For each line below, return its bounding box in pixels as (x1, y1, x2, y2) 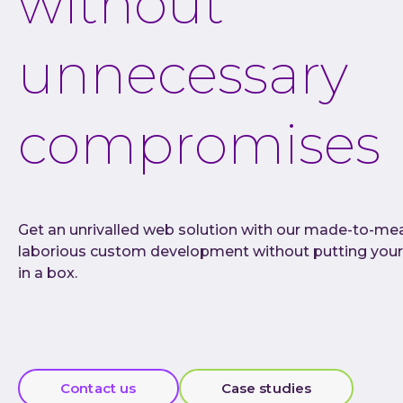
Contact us (60, 379, 137, 397)
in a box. (18, 264, 77, 282)
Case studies (220, 379, 312, 397)
